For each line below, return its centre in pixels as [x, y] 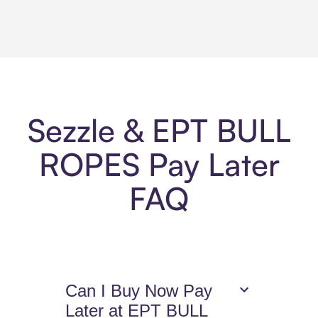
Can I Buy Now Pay [139, 291]
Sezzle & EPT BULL [159, 131]
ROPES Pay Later [159, 165]
